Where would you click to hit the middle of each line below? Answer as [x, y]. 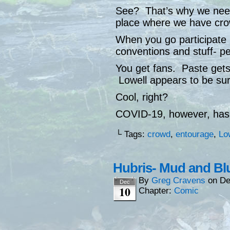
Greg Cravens [178, 181]
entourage [195, 135]
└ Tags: [131, 135]
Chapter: [156, 191]
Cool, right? [142, 97]
